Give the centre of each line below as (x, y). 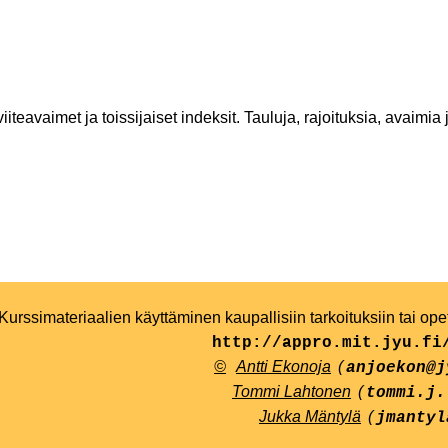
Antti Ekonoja (283, 367)
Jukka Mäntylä (310, 417)
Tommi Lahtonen (291, 392)
